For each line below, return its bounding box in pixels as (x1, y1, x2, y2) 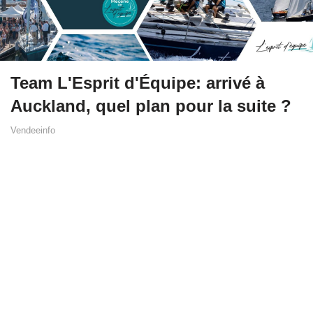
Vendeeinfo (10, 125, 55, 136)
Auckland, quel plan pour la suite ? (10, 96, 291, 116)
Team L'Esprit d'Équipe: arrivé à (10, 73, 265, 93)
